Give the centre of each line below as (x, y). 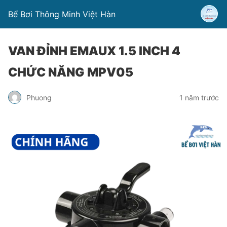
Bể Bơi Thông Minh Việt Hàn (62, 14)
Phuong (39, 97)
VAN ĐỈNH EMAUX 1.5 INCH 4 (94, 51)
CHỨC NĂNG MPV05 (71, 72)
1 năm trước (199, 97)
